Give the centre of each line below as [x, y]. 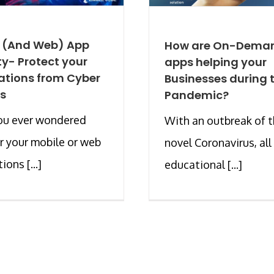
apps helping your [216, 62]
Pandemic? [197, 95]
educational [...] [203, 164]
